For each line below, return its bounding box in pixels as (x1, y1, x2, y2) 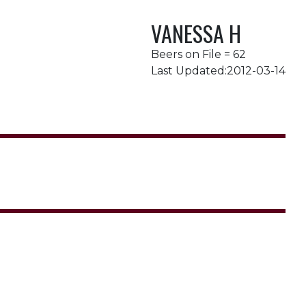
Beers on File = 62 (151, 48, 246, 61)
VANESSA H (151, 17, 241, 49)
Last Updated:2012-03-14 (151, 64, 286, 77)
